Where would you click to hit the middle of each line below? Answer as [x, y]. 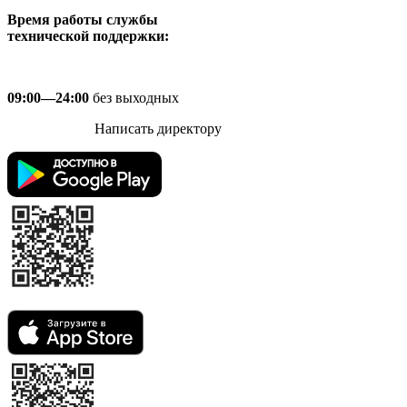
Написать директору [158, 128]
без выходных [134, 97]
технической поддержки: [88, 35]
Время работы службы [83, 19]
